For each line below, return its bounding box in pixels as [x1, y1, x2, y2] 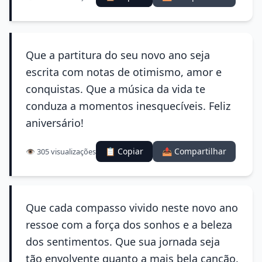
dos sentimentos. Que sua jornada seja [26, 235, 220, 249]
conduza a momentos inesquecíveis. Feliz [26, 99, 230, 113]
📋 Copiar [105, 146, 143, 157]
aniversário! [26, 116, 84, 130]
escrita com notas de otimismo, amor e [26, 65, 222, 79]
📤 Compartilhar [162, 146, 226, 157]
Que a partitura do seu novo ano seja [26, 48, 210, 62]
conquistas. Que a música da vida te [26, 82, 205, 96]
